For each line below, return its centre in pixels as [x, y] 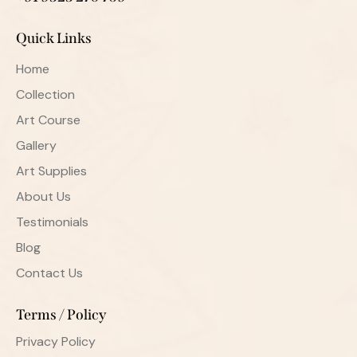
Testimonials [52, 222]
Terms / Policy [61, 314]
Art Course [48, 120]
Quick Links [54, 39]
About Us [43, 196]
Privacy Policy [56, 342]
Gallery [36, 145]
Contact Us [49, 273]
